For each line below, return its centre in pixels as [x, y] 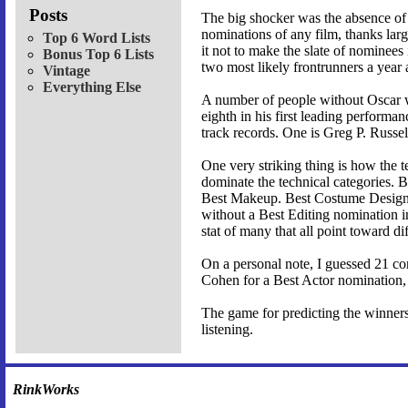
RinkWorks [46, 389]
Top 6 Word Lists [97, 37]
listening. [227, 330]
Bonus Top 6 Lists [98, 54]
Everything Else [92, 87]
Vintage [66, 70]
